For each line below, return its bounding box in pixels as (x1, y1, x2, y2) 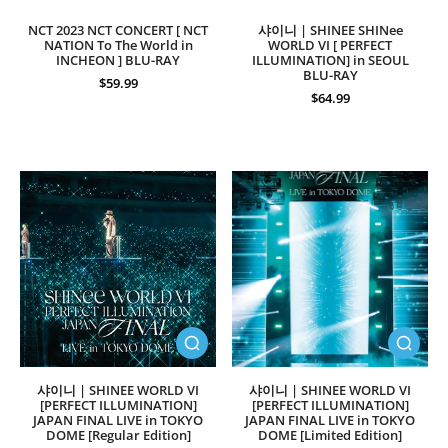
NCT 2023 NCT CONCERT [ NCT (28, 22, 208, 39)
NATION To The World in (43, 37, 193, 54)
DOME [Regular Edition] (45, 427, 191, 444)
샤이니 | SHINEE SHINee (257, 22, 403, 39)
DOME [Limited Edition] (258, 427, 402, 444)
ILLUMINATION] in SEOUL (251, 52, 409, 69)
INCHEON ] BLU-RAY (56, 52, 180, 69)
